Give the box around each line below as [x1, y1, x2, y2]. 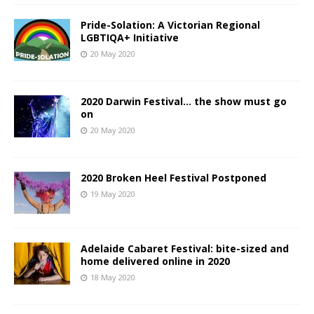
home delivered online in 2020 [81, 254, 230, 268]
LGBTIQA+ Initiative [81, 31, 179, 44]
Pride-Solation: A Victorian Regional [81, 18, 260, 32]
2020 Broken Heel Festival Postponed [81, 171, 266, 184]
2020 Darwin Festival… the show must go [81, 95, 287, 108]
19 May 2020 [90, 189, 135, 199]
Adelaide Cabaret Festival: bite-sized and [81, 242, 289, 255]
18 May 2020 [90, 272, 135, 282]
